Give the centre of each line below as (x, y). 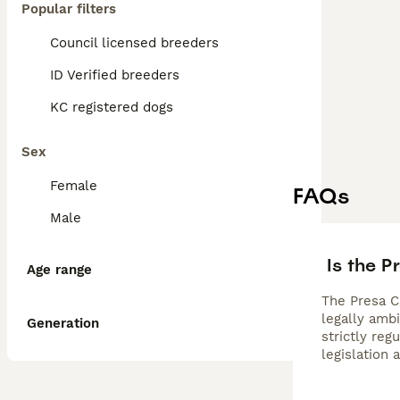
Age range (59, 270)
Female (74, 186)
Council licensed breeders (134, 43)
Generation (63, 323)
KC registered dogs (112, 107)
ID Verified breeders (115, 75)
